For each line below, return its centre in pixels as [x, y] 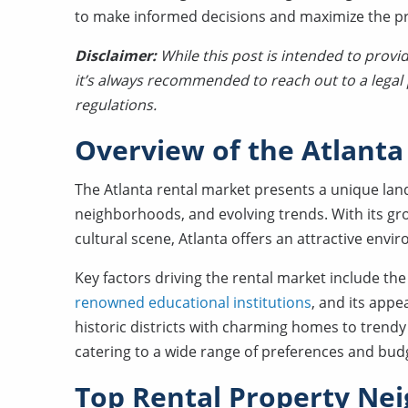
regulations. [116, 105]
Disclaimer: [117, 56]
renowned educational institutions [193, 302]
